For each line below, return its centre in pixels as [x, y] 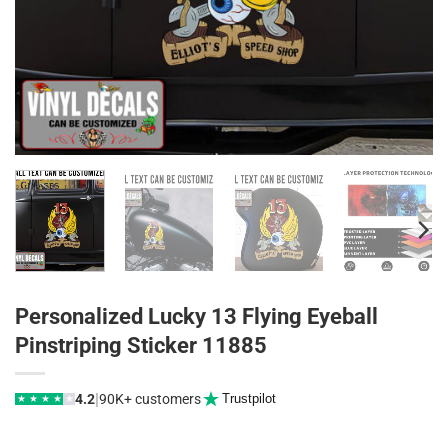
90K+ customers [150, 399]
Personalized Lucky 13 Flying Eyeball [196, 316]
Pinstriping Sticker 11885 [141, 345]
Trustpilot [248, 399]
